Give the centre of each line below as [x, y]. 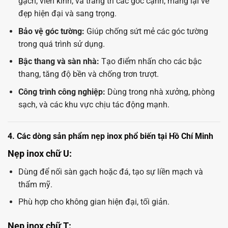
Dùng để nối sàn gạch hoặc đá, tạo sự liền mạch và [110, 172]
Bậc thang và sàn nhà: [59, 62]
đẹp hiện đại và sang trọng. [67, 14]
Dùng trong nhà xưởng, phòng [160, 92]
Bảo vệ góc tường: [51, 31]
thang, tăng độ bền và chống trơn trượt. [88, 74]
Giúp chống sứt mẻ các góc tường [146, 31]
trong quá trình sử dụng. [61, 44]
